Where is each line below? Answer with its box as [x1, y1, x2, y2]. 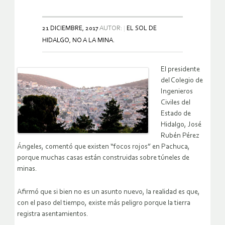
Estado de [161, 110, 191, 118]
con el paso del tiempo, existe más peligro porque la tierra [17, 199, 190, 207]
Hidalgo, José [161, 121, 201, 129]
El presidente [161, 66, 200, 74]
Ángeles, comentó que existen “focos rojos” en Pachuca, [17, 143, 190, 151]
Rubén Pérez [161, 132, 199, 140]
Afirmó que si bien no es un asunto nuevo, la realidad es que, [17, 188, 200, 196]
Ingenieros [161, 88, 193, 96]
